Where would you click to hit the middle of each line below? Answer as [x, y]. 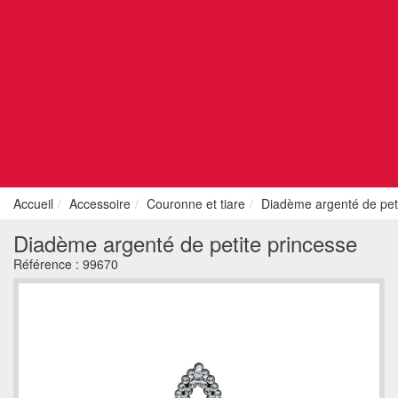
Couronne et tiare [196, 203]
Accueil [33, 203]
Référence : [48, 264]
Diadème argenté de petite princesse [185, 243]
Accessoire [100, 203]
